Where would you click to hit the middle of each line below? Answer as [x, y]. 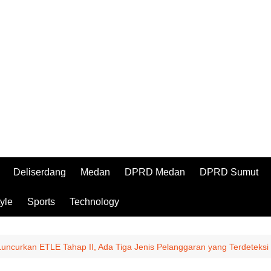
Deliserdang [40, 172]
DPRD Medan [155, 172]
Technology [94, 202]
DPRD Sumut [229, 172]
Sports [41, 202]
